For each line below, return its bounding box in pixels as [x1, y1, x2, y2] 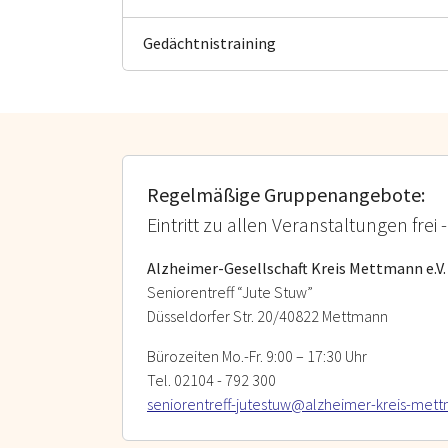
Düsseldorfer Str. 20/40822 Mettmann [147, 305, 388, 326]
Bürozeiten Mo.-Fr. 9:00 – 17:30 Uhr [147, 345, 367, 366]
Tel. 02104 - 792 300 [147, 369, 279, 390]
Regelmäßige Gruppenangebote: [147, 181, 425, 207]
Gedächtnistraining [143, 33, 276, 54]
